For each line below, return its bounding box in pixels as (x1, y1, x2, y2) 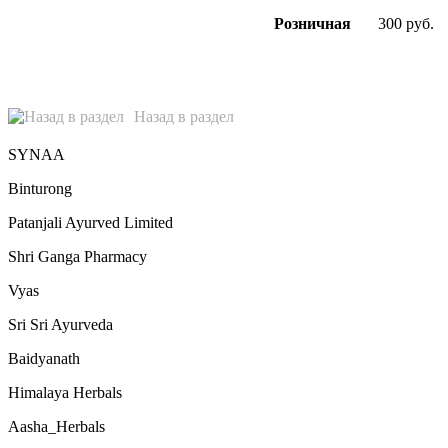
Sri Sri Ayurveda (8, 315, 113, 333)
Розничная (273, 14, 351, 32)
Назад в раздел (134, 107, 234, 125)
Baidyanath (8, 349, 80, 367)
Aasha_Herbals (8, 417, 105, 435)
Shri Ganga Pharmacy (8, 247, 147, 265)
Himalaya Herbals (8, 383, 122, 401)
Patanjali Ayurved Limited (8, 213, 173, 231)
